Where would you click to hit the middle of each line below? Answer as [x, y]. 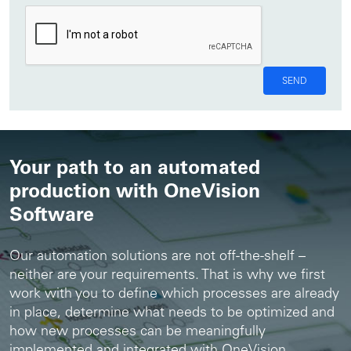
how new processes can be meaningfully [138, 332]
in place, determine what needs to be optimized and [172, 313]
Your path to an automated [135, 169]
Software [52, 216]
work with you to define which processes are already [174, 294]
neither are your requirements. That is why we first [167, 275]
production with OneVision [135, 192]
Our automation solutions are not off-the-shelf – [157, 257]
